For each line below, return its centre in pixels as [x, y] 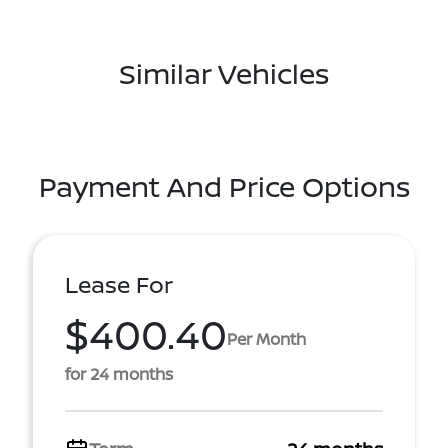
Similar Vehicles [224, 73]
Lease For [119, 284]
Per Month [266, 338]
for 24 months [119, 374]
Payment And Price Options [224, 186]
